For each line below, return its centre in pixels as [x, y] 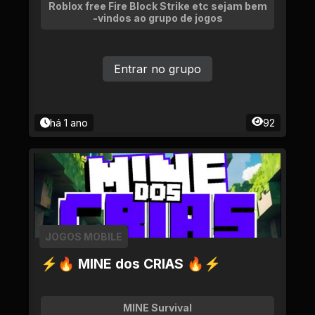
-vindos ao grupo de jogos [157, 18]
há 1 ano [69, 123]
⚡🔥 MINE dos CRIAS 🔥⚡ [131, 264]
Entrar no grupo [157, 69]
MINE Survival [157, 308]
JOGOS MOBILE [84, 237]
